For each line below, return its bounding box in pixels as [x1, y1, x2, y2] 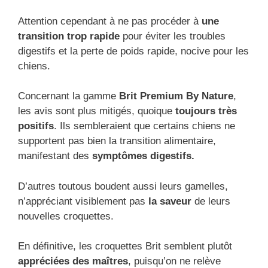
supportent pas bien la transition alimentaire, [18, 135, 216, 147]
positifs [18, 120, 54, 132]
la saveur [148, 195, 191, 207]
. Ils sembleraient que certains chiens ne [54, 120, 235, 132]
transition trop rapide [18, 30, 120, 42]
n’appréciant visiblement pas [18, 195, 148, 207]
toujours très [175, 105, 237, 117]
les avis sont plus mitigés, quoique [18, 105, 175, 117]
